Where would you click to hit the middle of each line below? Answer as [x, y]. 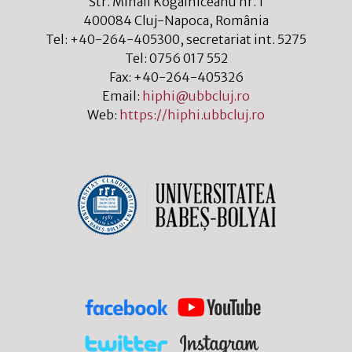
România [242, 21]
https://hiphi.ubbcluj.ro [192, 115]
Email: [122, 96]
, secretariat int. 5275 [243, 40]
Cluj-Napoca [172, 21]
